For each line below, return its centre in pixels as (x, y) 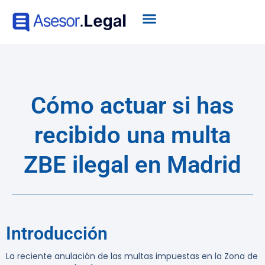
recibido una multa (132, 135)
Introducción (57, 234)
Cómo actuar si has (132, 106)
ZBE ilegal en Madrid (132, 165)
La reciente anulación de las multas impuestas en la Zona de (132, 256)
